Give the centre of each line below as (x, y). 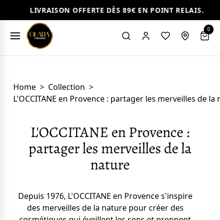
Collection (67, 87)
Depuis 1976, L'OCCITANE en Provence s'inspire (105, 196)
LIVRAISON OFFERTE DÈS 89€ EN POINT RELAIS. (96, 10)
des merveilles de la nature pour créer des (105, 208)
